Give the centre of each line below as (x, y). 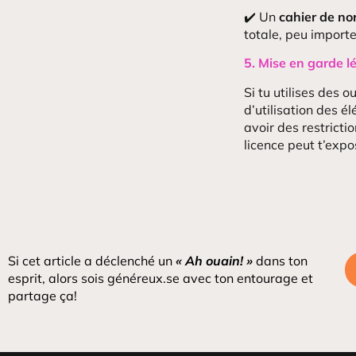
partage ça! (43, 296)
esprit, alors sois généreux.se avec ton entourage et (161, 279)
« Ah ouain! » (214, 261)
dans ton (280, 261)
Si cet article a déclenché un (92, 261)
